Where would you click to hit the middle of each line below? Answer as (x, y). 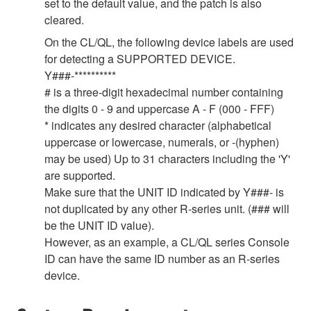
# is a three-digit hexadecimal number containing (164, 92)
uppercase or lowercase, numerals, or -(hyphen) (162, 142)
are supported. (80, 175)
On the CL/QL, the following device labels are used (169, 42)
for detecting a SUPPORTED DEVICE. (140, 58)
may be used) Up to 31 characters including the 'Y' (167, 158)
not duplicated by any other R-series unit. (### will (167, 208)
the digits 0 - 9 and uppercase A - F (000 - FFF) (159, 108)
